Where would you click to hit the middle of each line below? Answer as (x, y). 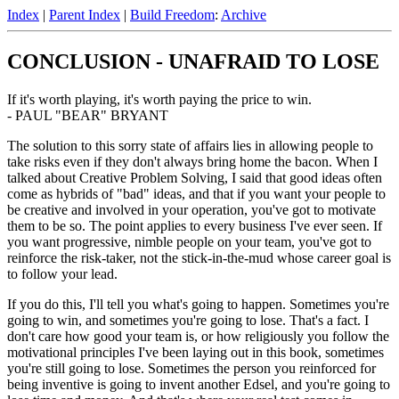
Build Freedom (172, 15)
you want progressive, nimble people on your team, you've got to (189, 241)
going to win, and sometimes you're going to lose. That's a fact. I (188, 320)
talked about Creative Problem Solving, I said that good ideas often (195, 177)
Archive (244, 15)
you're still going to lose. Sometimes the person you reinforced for (191, 368)
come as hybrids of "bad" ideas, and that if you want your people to (196, 193)
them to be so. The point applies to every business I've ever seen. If (195, 225)
